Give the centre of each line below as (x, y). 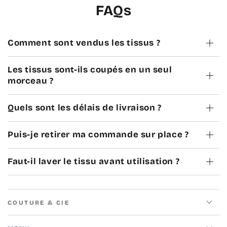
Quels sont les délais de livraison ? (85, 108)
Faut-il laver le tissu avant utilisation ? (94, 162)
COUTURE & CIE (39, 203)
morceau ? (31, 81)
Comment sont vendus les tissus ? (84, 43)
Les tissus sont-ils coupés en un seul (90, 70)
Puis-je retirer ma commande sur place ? (98, 135)
